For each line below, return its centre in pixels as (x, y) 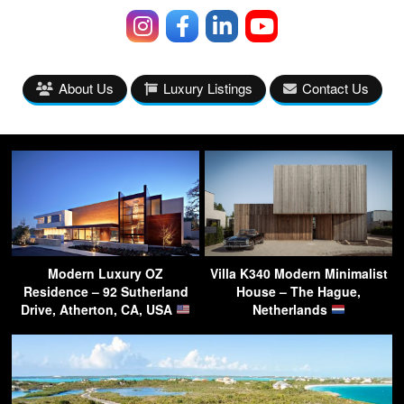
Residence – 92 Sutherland (106, 291)
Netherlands (291, 309)
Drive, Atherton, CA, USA (99, 309)
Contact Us (335, 88)
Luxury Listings (207, 88)
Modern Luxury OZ (106, 273)
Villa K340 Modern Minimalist (298, 273)
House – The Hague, (298, 291)
